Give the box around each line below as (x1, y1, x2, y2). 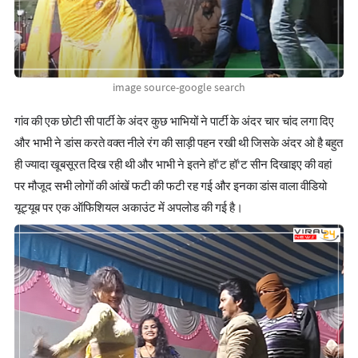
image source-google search (113, 80, 245, 95)
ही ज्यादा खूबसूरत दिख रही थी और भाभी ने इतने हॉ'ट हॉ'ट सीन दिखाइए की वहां (14, 157, 332, 173)
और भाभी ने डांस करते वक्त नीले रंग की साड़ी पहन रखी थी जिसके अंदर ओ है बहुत (14, 135, 343, 151)
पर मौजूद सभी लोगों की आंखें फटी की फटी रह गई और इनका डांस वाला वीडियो (14, 178, 327, 194)
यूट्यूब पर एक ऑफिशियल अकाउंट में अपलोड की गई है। (14, 200, 243, 216)
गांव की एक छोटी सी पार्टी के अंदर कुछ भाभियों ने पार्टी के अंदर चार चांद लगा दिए (14, 113, 334, 129)
